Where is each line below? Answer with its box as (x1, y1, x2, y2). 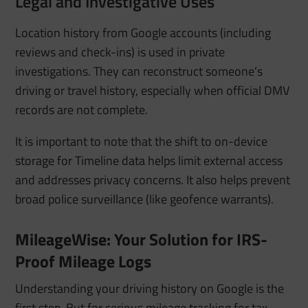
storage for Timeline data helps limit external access (15, 151, 283, 170)
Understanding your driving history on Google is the (15, 279, 285, 298)
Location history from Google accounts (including (15, 23, 272, 43)
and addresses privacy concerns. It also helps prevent (15, 170, 291, 190)
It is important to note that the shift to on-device (15, 132, 268, 151)
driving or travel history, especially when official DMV (15, 81, 290, 100)
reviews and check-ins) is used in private (15, 43, 225, 62)
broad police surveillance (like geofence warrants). (15, 190, 274, 209)
